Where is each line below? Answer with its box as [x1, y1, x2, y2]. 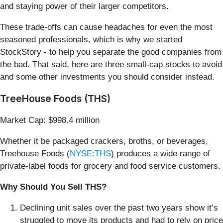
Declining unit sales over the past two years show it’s [20, 203, 218, 213]
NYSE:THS [70, 148, 111, 158]
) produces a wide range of [111, 148, 210, 158]
